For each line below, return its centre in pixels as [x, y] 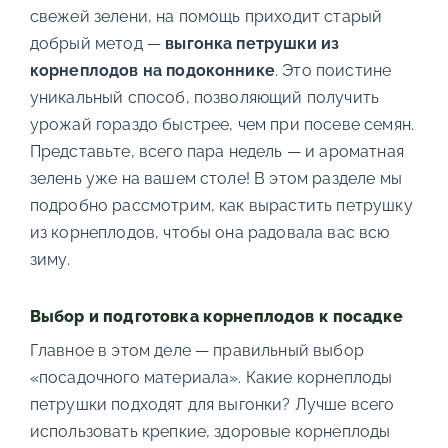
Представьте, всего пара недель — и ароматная [216, 151]
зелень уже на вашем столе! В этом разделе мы [215, 178]
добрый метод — [97, 43]
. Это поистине [333, 70]
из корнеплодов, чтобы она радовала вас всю [209, 232]
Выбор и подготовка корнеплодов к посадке [216, 316]
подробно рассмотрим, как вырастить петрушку [221, 205]
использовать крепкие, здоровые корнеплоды [210, 431]
